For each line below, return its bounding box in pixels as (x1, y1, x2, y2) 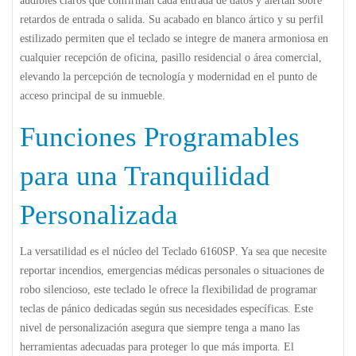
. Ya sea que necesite (235, 245, 327, 257)
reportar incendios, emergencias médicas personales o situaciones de (20, 264, 324, 277)
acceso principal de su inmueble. (20, 89, 165, 102)
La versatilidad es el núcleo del (20, 245, 162, 257)
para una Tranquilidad (20, 160, 270, 192)
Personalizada (20, 199, 178, 230)
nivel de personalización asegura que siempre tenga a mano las (20, 321, 300, 334)
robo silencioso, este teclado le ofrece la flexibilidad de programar (20, 283, 317, 296)
